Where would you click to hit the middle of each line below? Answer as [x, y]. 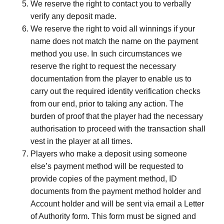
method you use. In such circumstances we [106, 54]
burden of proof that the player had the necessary [117, 116]
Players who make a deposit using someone [109, 154]
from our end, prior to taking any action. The [107, 104]
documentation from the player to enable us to [111, 79]
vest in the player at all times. [81, 141]
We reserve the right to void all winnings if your [113, 29]
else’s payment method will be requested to [107, 166]
